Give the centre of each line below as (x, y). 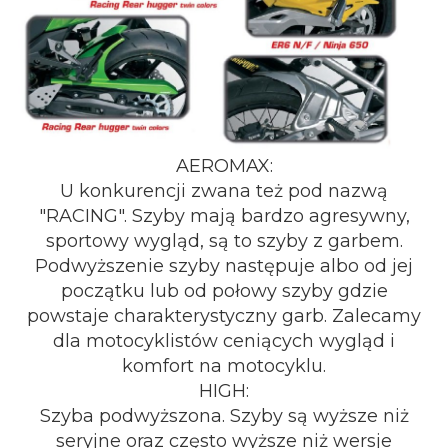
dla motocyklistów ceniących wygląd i (224, 341)
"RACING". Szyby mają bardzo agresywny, (224, 216)
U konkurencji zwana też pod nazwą (224, 191)
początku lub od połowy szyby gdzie (224, 291)
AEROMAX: (224, 166)
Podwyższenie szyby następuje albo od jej (224, 266)
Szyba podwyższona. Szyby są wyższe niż (224, 416)
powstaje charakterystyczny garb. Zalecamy (224, 316)
